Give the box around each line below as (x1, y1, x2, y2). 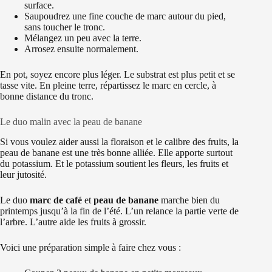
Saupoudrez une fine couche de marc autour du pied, (24, 11, 226, 22)
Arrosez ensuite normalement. (24, 44, 138, 55)
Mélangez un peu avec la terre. (24, 33, 141, 44)
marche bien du (158, 194, 220, 205)
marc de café (30, 194, 82, 205)
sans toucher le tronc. (24, 22, 105, 33)
